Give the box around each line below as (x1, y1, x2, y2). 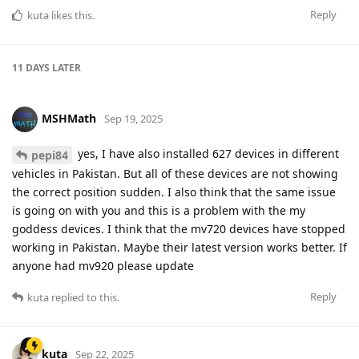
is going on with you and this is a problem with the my (12, 203, 305, 219)
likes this (49, 8, 92, 23)
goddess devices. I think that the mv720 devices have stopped (12, 221, 345, 237)
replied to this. (49, 290, 119, 305)
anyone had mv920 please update (12, 258, 194, 274)
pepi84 (31, 147, 68, 163)
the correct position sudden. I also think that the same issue (12, 184, 336, 200)
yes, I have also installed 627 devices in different (75, 146, 339, 162)
